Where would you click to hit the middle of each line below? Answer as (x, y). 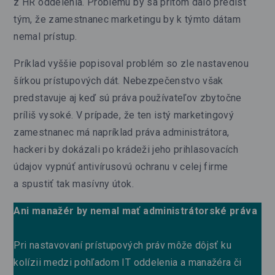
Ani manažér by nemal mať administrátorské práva (135, 211)
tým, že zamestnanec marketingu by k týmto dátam (127, 19)
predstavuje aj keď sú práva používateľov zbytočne (128, 98)
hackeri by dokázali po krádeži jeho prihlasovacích (126, 149)
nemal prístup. (45, 36)
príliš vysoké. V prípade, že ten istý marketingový (124, 115)
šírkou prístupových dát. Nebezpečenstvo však (118, 80)
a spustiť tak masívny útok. (74, 184)
